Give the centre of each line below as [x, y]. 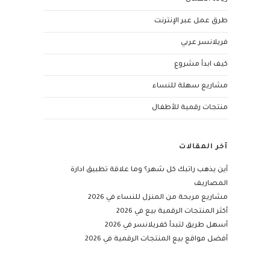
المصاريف [211, 184]
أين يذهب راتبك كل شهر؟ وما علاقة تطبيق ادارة [149, 171]
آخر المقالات [203, 148]
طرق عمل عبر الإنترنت [191, 22]
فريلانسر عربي [204, 43]
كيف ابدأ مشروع [201, 65]
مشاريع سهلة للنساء [190, 87]
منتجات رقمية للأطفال [190, 108]
